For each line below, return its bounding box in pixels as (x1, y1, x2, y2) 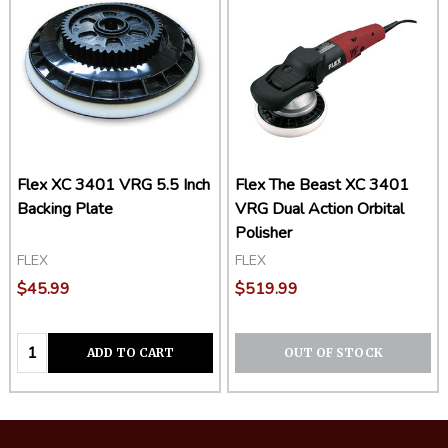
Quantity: (17, 334, 90, 355)
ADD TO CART (87, 344, 174, 360)
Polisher (235, 222, 292, 245)
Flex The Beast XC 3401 (235, 174, 409, 197)
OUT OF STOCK (283, 344, 383, 360)
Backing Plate (17, 198, 113, 221)
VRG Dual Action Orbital (235, 198, 404, 221)
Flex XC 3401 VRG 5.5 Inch (17, 174, 210, 197)
